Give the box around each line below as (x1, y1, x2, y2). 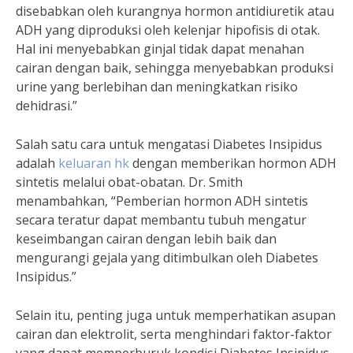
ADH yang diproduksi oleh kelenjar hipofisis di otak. (16, 21, 320, 39)
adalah (16, 154, 58, 172)
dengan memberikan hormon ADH (132, 154, 336, 172)
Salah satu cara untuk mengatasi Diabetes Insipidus (16, 136, 322, 153)
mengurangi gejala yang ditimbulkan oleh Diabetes (16, 249, 318, 266)
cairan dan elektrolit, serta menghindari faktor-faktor (16, 325, 332, 343)
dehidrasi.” (16, 97, 77, 114)
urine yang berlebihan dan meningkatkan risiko (16, 78, 298, 95)
